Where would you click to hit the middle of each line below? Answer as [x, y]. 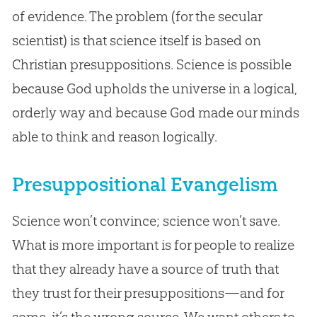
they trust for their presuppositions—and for [148, 293]
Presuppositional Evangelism [145, 184]
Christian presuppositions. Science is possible [151, 64]
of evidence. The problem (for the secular [137, 16]
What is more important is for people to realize [153, 244]
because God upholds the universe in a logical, [154, 88]
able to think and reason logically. [114, 136]
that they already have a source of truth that [145, 269]
